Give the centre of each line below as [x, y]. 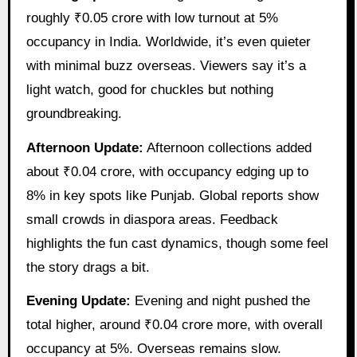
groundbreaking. [74, 113]
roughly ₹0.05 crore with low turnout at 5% [152, 18]
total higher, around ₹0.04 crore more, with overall [174, 325]
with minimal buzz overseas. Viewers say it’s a [166, 65]
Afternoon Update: [84, 147]
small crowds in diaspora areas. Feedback [152, 219]
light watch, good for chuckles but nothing [149, 89]
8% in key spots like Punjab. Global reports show [172, 195]
